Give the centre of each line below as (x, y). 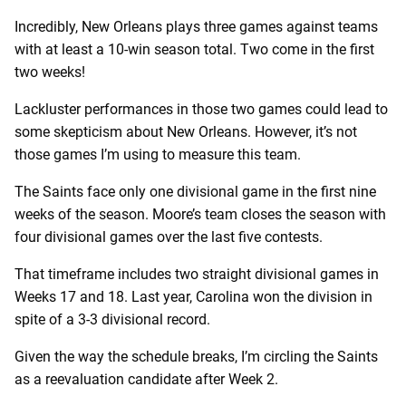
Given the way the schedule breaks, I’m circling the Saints (196, 356)
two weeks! (50, 72)
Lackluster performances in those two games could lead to (201, 109)
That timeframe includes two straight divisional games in (197, 274)
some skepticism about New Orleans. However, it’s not (186, 131)
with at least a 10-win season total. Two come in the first (194, 49)
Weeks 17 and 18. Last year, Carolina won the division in (193, 296)
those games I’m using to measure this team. (158, 154)
